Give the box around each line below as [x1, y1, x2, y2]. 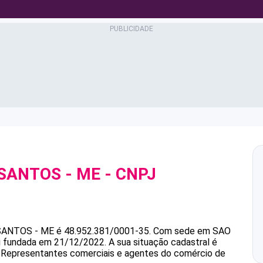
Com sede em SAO [153, 225, 231, 237]
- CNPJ [100, 164, 156, 184]
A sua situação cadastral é [106, 237, 217, 248]
